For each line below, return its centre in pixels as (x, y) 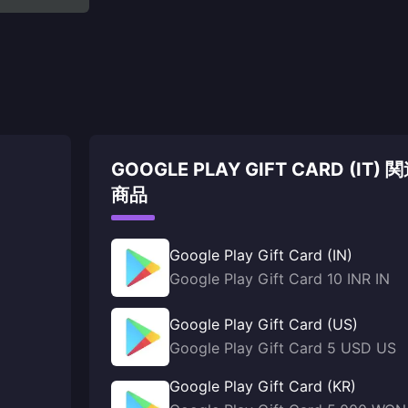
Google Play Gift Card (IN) (261, 255)
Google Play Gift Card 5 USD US (283, 348)
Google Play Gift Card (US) (264, 324)
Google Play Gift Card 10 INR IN (280, 279)
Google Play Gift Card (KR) (263, 386)
